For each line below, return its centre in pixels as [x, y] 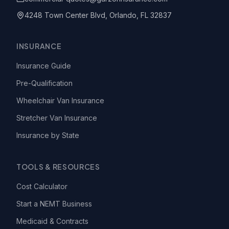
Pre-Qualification [44, 83]
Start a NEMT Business [54, 204]
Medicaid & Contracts [52, 221]
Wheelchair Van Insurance [60, 100]
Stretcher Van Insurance [57, 118]
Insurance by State [48, 135]
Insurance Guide [44, 66]
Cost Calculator [42, 186]
